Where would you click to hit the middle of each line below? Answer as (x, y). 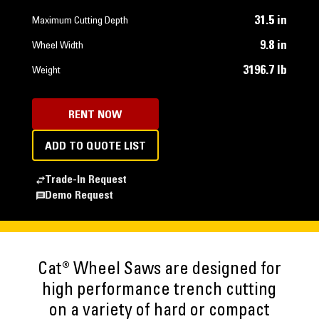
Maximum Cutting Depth (80, 21)
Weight (46, 71)
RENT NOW (95, 115)
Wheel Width (57, 46)
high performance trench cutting (159, 291)
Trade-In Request (85, 180)
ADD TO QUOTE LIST (95, 147)
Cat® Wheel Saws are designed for (159, 271)
